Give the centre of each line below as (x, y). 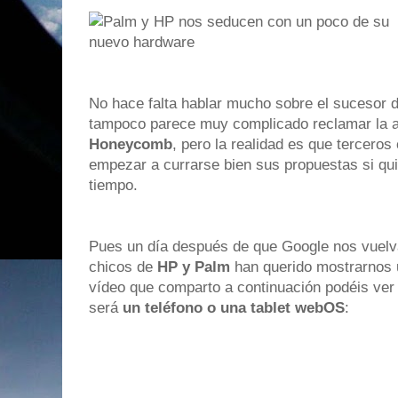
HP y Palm (194, 267)
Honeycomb (131, 145)
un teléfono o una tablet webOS (234, 308)
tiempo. (113, 186)
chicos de (123, 267)
